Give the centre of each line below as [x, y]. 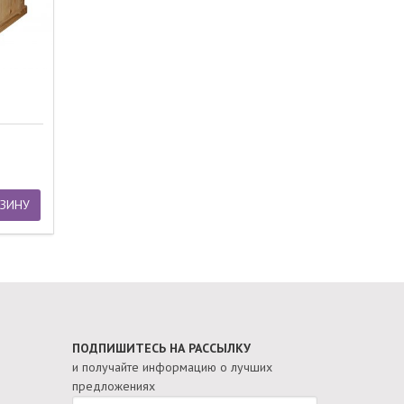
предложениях [113, 386]
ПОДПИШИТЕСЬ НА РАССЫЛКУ [161, 349]
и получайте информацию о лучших [172, 367]
